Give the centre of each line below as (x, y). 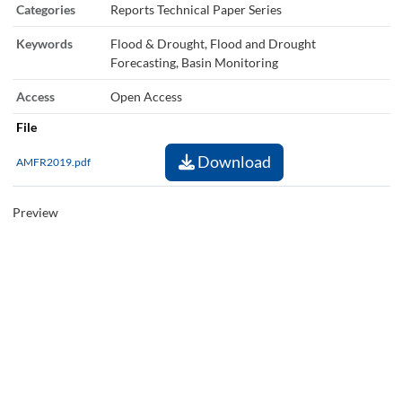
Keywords (44, 43)
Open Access (146, 96)
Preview (35, 212)
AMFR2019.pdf (53, 162)
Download (232, 162)
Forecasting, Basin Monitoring (194, 62)
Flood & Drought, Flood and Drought (213, 43)
